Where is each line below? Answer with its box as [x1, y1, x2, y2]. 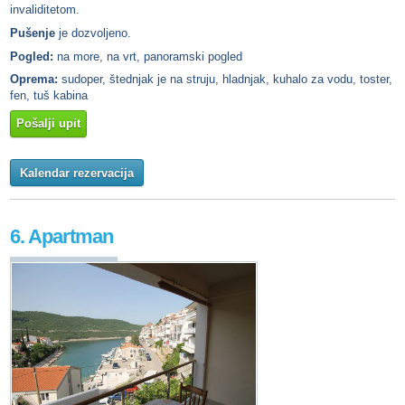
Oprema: [10, 72, 58, 87]
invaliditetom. [10, 3, 80, 17]
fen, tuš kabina [10, 89, 88, 103]
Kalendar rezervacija [20, 165, 134, 180]
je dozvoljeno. [59, 25, 131, 40]
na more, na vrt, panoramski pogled [53, 49, 242, 63]
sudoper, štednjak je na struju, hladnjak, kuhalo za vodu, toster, [58, 72, 392, 87]
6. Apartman [10, 225, 113, 249]
